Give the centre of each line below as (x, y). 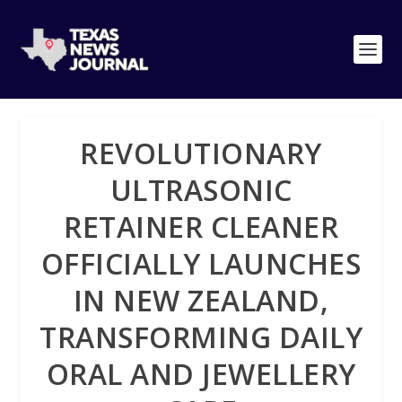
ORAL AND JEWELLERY (201, 374)
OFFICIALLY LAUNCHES (201, 263)
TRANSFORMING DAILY (201, 337)
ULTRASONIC (201, 190)
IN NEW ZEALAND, (201, 300)
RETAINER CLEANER (201, 227)
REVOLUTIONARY (201, 153)
